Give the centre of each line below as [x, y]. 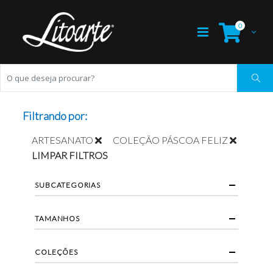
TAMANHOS [57, 219]
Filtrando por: [55, 116]
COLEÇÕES [56, 252]
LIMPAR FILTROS [70, 155]
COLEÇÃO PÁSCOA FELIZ [171, 140]
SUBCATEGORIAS [68, 185]
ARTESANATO [63, 140]
